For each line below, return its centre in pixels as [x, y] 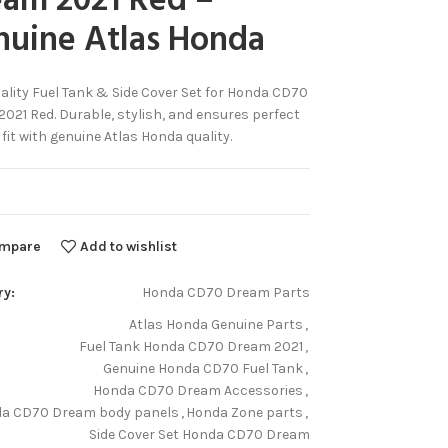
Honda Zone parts [244, 412]
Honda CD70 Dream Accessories [198, 390]
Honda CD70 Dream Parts [226, 292]
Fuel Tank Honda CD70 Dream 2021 [191, 346]
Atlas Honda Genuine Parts [216, 324]
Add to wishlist [129, 246]
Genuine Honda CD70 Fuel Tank [203, 368]
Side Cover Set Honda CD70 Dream [199, 434]
